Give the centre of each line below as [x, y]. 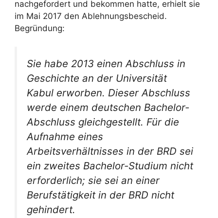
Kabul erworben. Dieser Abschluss [109, 93]
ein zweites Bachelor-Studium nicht [110, 166]
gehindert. [51, 210]
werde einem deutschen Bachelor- [108, 108]
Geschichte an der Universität [97, 78]
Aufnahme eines [65, 137]
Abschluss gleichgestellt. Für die [103, 122]
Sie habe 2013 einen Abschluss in [106, 64]
